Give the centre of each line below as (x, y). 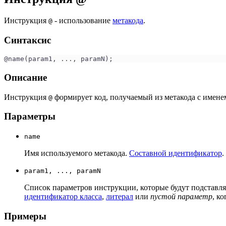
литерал (120, 197)
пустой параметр (181, 197)
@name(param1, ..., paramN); (59, 59)
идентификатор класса (63, 197)
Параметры (30, 117)
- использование (82, 20)
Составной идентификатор (176, 153)
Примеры (25, 216)
